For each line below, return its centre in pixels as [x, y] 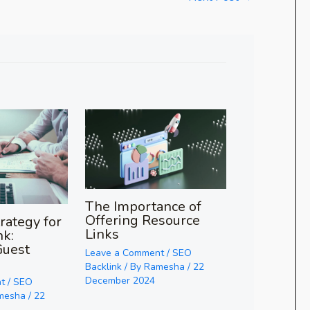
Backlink [103, 267]
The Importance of [143, 207]
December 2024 [120, 281]
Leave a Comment [124, 253]
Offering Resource [142, 221]
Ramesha [165, 267]
